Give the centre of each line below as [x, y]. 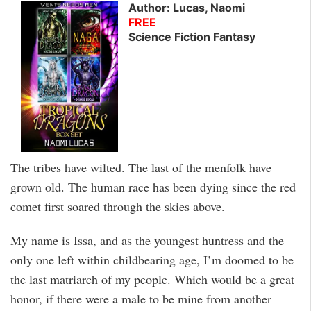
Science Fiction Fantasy [192, 36]
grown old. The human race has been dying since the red [153, 186]
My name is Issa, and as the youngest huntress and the [147, 240]
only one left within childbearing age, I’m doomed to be [152, 259]
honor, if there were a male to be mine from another [141, 298]
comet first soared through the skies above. [118, 206]
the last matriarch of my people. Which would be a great [152, 279]
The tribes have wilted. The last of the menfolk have [141, 167]
